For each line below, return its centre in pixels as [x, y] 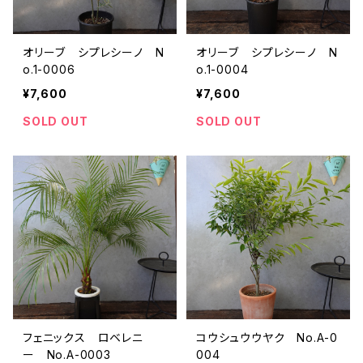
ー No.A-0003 [67, 354]
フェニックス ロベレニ [83, 337]
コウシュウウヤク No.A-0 [267, 337]
